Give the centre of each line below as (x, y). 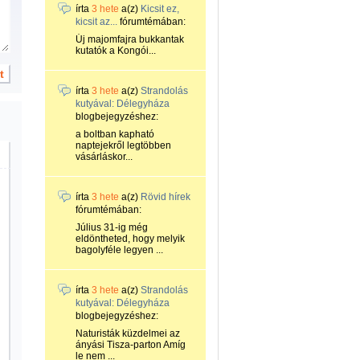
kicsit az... (96, 22)
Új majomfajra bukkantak (130, 39)
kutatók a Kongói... (116, 51)
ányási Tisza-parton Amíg (131, 345)
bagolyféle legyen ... (119, 250)
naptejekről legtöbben (123, 145)
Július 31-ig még (112, 227)
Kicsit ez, (160, 9)
